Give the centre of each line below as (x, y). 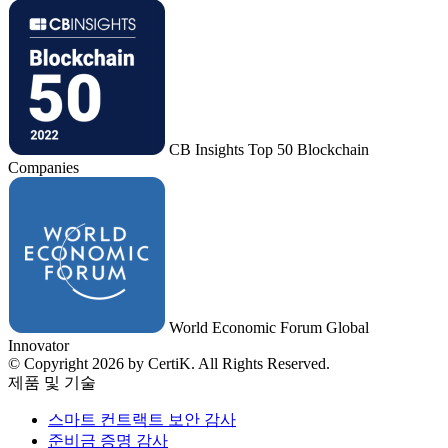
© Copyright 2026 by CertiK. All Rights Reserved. (169, 364)
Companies (43, 168)
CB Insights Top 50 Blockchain (269, 150)
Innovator (38, 346)
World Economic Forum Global (269, 328)
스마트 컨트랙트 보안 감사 (142, 420)
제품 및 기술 (52, 383)
